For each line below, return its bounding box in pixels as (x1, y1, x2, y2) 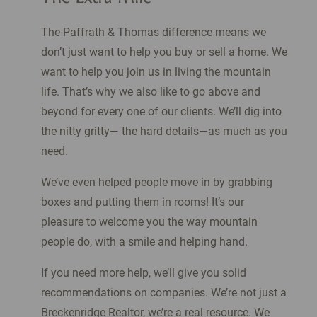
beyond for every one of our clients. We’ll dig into (40, 105, 282, 119)
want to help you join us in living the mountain (40, 65, 271, 79)
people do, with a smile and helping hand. (40, 235, 248, 249)
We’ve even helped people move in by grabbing (40, 175, 272, 190)
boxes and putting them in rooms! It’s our (40, 195, 244, 209)
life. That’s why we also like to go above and (40, 85, 260, 99)
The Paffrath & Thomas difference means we (40, 25, 266, 40)
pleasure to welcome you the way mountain (40, 215, 258, 229)
